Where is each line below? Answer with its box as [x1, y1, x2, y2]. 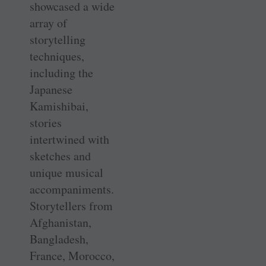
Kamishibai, [30, 98, 88, 115]
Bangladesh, [30, 231, 88, 248]
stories [30, 115, 62, 131]
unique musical [30, 164, 103, 181]
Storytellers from [30, 198, 113, 214]
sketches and [30, 148, 91, 164]
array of [30, 15, 67, 31]
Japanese [30, 81, 72, 98]
